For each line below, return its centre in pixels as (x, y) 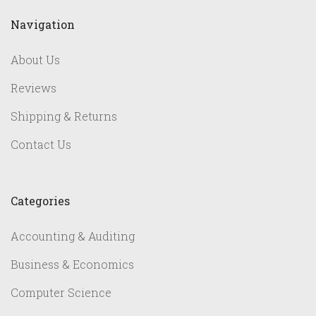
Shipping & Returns (64, 116)
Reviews (34, 88)
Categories (40, 201)
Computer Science (61, 293)
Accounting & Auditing (73, 236)
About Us (35, 60)
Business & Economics (72, 265)
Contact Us (41, 145)
